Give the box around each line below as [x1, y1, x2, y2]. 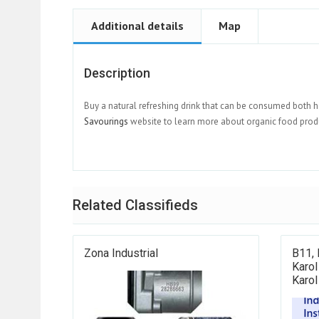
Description [84, 66, 150, 81]
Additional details [91, 19, 184, 33]
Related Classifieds [73, 197, 198, 214]
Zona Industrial [84, 246, 158, 261]
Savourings [84, 115, 128, 128]
